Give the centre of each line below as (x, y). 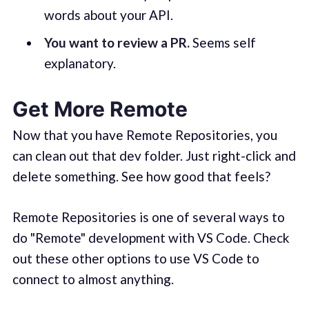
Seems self (222, 42)
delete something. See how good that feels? (141, 177)
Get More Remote (100, 109)
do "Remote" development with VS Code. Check (151, 237)
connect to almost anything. (93, 279)
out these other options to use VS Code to (136, 258)
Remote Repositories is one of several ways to (148, 217)
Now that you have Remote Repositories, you (144, 135)
